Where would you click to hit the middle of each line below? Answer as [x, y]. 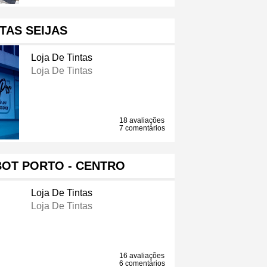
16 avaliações [142, 256]
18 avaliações [142, 121]
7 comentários [142, 128]
